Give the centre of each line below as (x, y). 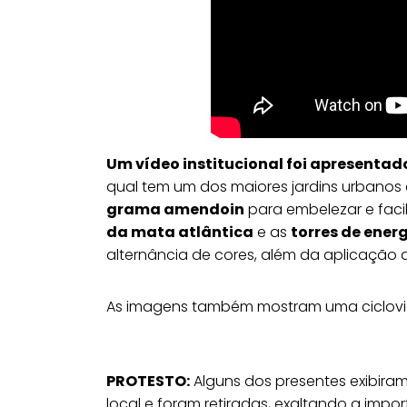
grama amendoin (175, 209)
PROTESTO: (148, 381)
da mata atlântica (180, 232)
